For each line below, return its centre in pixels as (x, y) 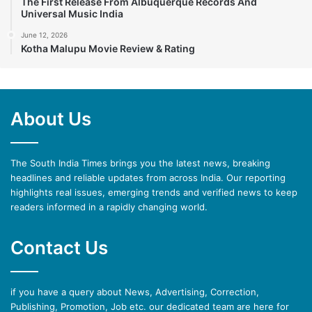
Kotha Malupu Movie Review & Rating (108, 48)
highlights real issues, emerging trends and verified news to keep (154, 192)
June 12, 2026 (44, 34)
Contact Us (59, 247)
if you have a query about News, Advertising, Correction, (135, 291)
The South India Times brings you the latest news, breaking (140, 163)
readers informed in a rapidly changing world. (109, 206)
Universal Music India (72, 13)
